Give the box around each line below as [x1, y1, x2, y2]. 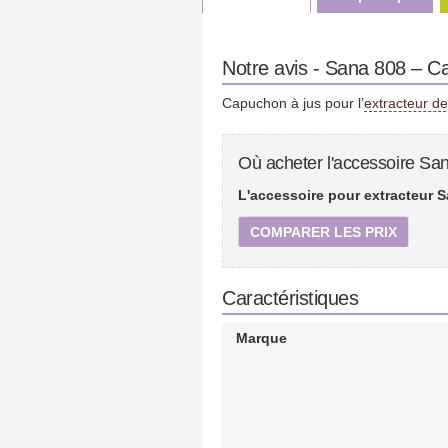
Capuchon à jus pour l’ [222, 95, 364, 111]
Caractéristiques [222, 287, 358, 309]
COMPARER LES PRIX [250, 224, 397, 240]
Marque [235, 330, 287, 346]
